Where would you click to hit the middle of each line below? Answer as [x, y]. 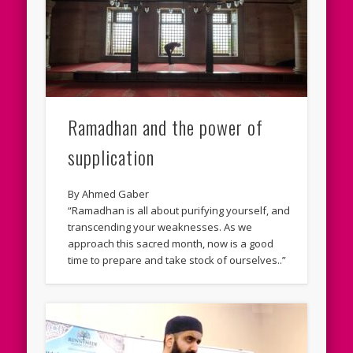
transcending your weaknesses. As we [160, 227]
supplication [111, 156]
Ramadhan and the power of [166, 126]
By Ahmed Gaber [109, 193]
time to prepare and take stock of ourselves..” [177, 260]
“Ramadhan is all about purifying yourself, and [179, 210]
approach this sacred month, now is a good [171, 243]
